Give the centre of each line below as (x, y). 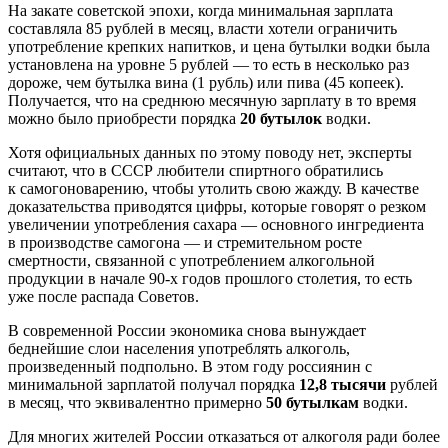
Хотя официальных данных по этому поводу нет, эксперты (210, 152)
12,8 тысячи (342, 384)
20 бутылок (281, 118)
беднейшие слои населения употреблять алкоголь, (179, 348)
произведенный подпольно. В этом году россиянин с (190, 366)
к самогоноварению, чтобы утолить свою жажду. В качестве (213, 188)
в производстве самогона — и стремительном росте (185, 242)
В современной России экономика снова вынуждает (187, 330)
